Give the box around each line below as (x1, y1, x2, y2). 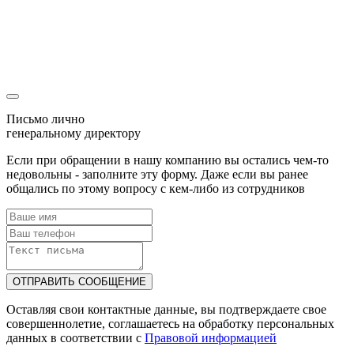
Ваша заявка (6, 17, 73, 32)
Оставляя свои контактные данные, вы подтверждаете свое (6, 303, 326, 317)
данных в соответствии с (6, 331, 145, 345)
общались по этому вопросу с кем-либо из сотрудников (6, 182, 305, 196)
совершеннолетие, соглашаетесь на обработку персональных (6, 317, 334, 331)
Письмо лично (6, 112, 85, 126)
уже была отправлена (6, 32, 122, 46)
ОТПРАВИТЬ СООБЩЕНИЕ (13, 276, 146, 288)
